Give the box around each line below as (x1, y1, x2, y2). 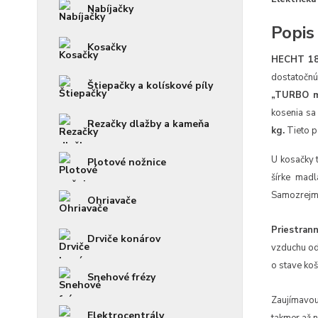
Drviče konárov (87, 232, 160, 246)
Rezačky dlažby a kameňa (87, 117, 209, 131)
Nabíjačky (87, 2, 133, 16)
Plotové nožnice (87, 155, 166, 170)
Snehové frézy (87, 270, 155, 285)
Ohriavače (87, 194, 136, 208)
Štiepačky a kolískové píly (87, 79, 213, 93)
